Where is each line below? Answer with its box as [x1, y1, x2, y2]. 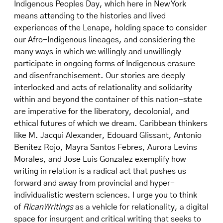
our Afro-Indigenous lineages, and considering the [14, 36, 195, 44]
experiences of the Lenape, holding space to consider [14, 24, 207, 32]
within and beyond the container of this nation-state [14, 96, 202, 104]
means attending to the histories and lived [14, 12, 166, 20]
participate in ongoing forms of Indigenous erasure [14, 60, 195, 68]
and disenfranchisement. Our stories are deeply [14, 72, 185, 80]
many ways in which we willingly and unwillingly [14, 48, 181, 56]
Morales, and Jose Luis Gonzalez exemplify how [14, 155, 186, 163]
